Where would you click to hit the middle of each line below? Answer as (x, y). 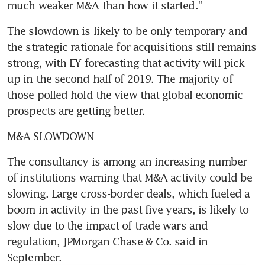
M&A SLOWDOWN (51, 136)
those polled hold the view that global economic (125, 94)
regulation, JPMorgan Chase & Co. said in (108, 241)
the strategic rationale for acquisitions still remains (132, 46)
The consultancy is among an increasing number (127, 161)
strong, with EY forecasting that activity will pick (126, 62)
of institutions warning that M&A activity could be (130, 177)
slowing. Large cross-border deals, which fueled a (128, 193)
